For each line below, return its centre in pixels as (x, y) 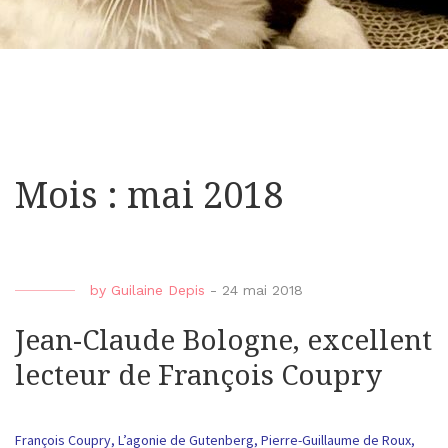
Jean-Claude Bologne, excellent (223, 341)
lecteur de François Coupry (198, 376)
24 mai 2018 (262, 290)
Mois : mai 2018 (149, 196)
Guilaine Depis (158, 290)
